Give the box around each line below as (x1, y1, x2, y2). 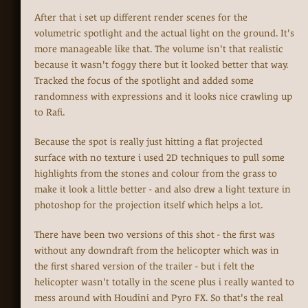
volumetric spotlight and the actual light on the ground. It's (34, 27, 294, 39)
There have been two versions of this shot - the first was (34, 229, 275, 241)
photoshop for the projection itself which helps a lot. (34, 199, 263, 211)
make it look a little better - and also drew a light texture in (34, 184, 291, 195)
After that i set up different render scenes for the (34, 12, 247, 23)
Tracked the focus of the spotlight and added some (34, 75, 254, 87)
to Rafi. (34, 107, 65, 118)
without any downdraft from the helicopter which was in (34, 245, 279, 256)
